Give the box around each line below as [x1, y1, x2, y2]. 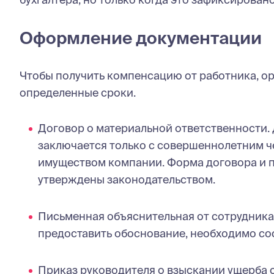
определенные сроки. [20, 86, 136, 99]
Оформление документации [20, 28, 262, 47]
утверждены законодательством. [38, 172, 215, 186]
